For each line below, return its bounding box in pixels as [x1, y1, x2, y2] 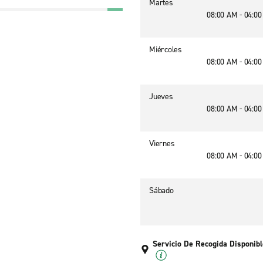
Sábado [149, 185, 174, 196]
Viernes [149, 138, 175, 149]
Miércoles [149, 44, 182, 55]
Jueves [149, 91, 173, 102]
